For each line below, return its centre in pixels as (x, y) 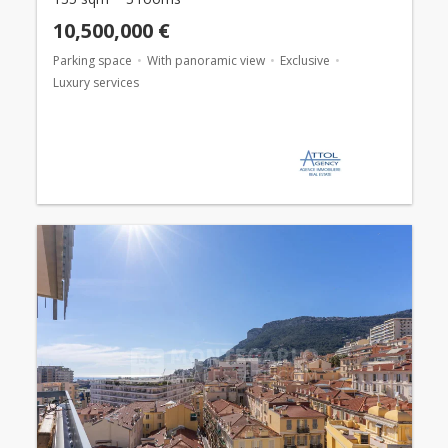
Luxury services (95, 82)
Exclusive (304, 60)
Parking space (92, 60)
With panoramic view (205, 60)
